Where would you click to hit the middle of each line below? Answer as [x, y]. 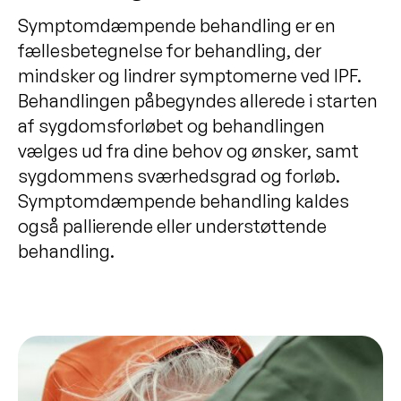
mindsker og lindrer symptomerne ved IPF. [190, 75]
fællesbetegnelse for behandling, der [170, 50]
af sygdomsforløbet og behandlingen [171, 125]
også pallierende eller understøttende [172, 226]
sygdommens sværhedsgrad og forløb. [179, 175]
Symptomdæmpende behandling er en [177, 25]
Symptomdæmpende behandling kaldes [183, 200]
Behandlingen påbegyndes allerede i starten [198, 100]
